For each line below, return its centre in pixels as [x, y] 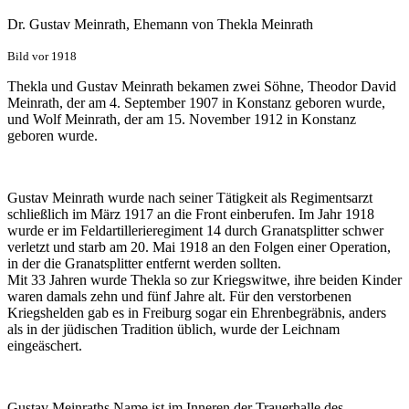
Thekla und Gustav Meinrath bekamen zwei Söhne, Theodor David [202, 87]
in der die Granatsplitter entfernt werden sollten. [144, 264]
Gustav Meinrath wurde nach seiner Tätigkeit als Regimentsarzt [190, 198]
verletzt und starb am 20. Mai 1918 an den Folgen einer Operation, [199, 247]
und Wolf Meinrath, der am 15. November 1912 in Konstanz [182, 120]
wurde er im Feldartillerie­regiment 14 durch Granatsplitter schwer [195, 231]
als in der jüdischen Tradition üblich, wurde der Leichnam [173, 330]
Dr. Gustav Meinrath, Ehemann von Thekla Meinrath [160, 25]
